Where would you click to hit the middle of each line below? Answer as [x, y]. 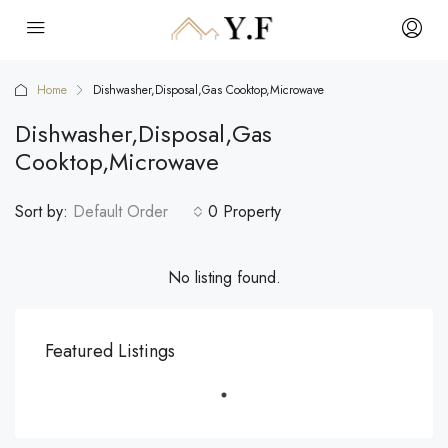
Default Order [120, 211]
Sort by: [41, 211]
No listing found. [224, 277]
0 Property [244, 211]
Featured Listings [110, 351]
